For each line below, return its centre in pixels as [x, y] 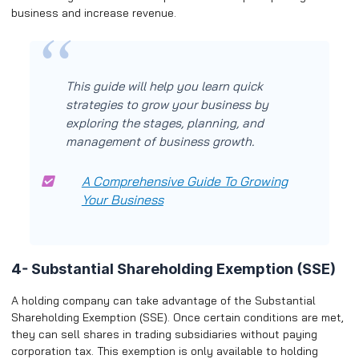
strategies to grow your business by [167, 105]
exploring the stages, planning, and [164, 123]
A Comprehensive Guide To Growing [184, 182]
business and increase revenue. [94, 12]
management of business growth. [159, 142]
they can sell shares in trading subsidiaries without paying [164, 334]
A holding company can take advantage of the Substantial [163, 300]
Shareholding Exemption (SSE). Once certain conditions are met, [177, 317]
